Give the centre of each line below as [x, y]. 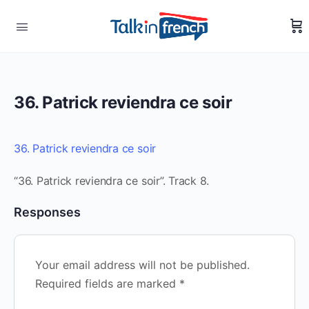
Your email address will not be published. [142, 265]
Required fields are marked [107, 283]
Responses [47, 212]
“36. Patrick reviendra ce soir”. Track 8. [112, 181]
